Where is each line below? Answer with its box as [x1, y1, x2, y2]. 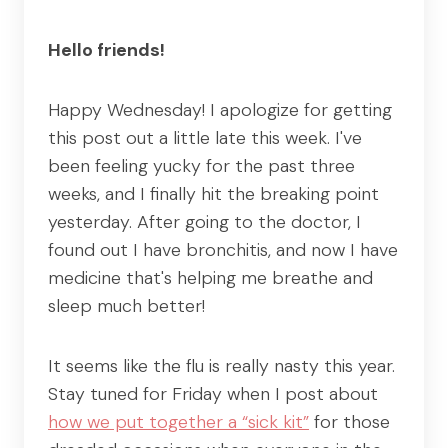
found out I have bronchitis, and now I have [48, 237, 398, 262]
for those [309, 409, 390, 434]
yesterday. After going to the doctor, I [48, 209, 361, 234]
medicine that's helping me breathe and [48, 265, 373, 290]
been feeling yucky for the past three [48, 153, 355, 178]
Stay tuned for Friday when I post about [48, 381, 378, 406]
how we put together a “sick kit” [48, 409, 309, 434]
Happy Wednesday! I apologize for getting [48, 97, 392, 122]
